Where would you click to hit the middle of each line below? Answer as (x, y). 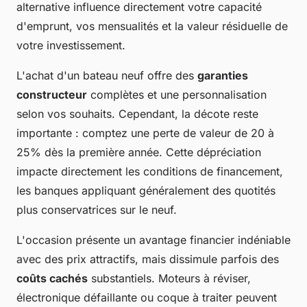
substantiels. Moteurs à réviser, (169, 278)
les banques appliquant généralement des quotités (146, 190)
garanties (223, 75)
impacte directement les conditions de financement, (150, 171)
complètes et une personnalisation (177, 94)
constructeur (52, 94)
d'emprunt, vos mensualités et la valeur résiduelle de (152, 26)
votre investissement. (71, 45)
